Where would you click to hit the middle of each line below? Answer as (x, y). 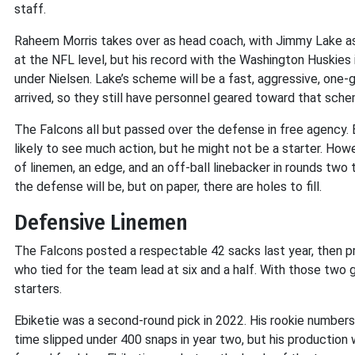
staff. (33, 9)
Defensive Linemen (101, 222)
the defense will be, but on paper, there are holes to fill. (168, 187)
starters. (38, 289)
